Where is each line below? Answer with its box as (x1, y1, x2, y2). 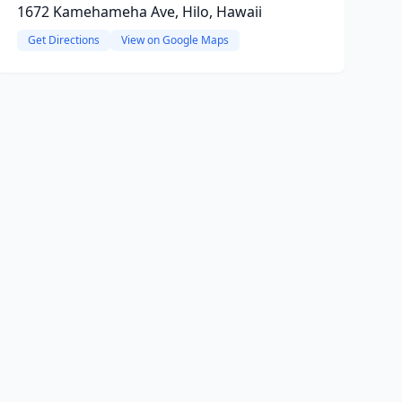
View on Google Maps (120, 32, 229, 48)
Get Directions (27, 32, 100, 48)
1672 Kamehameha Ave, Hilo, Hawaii (16, 2, 262, 22)
